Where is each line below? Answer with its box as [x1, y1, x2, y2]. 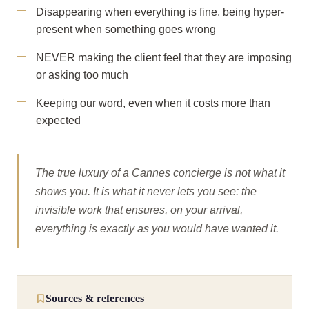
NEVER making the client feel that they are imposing [36, 52, 292, 63]
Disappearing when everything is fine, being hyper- [36, 6, 284, 18]
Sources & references [46, 292, 144, 304]
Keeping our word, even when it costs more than [36, 97, 270, 109]
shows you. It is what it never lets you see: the [35, 185, 257, 197]
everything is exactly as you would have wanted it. [35, 222, 279, 235]
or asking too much [36, 69, 128, 81]
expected [36, 114, 81, 126]
